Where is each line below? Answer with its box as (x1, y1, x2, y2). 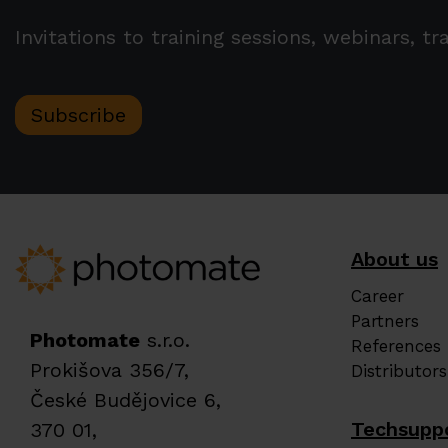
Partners (351, 311, 419, 331)
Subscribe (31, 103, 126, 127)
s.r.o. (140, 327, 190, 352)
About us (351, 247, 438, 271)
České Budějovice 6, (30, 387, 221, 412)
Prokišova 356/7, (30, 357, 189, 382)
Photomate (30, 327, 140, 352)
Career (351, 286, 404, 306)
